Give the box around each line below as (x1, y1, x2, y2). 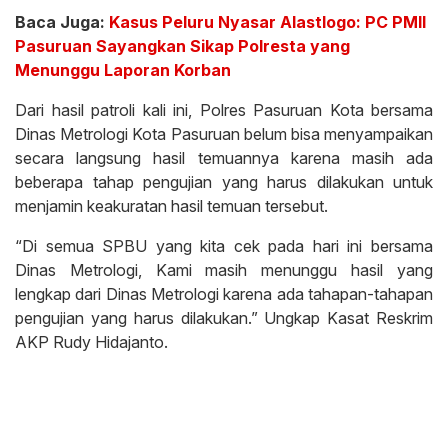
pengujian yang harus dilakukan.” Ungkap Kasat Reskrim (15, 308, 433, 329)
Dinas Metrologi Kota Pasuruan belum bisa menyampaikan (15, 124, 433, 145)
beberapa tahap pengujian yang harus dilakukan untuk (15, 172, 433, 193)
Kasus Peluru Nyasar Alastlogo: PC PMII (109, 12, 426, 33)
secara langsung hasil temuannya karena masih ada (15, 148, 433, 169)
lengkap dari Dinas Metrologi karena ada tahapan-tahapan (15, 284, 433, 305)
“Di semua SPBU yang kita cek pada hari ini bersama (15, 236, 433, 257)
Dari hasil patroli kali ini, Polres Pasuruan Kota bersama (15, 100, 433, 121)
